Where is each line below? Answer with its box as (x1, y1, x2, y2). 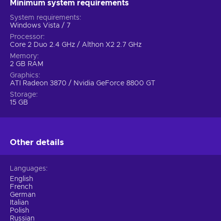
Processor (10, 33, 43, 40)
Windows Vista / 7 (10, 22, 71, 29)
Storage (10, 91, 36, 98)
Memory (10, 52, 37, 60)
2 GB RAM (10, 60, 43, 68)
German (10, 191, 36, 198)
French (10, 183, 33, 190)
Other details (10, 138, 64, 147)
